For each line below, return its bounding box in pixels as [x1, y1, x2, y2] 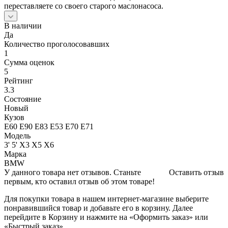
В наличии [4, 21, 42, 30]
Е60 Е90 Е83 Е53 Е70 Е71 [4, 122, 94, 131]
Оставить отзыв [169, 167, 224, 177]
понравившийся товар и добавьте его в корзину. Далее [4, 203, 193, 212]
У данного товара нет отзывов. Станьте [4, 167, 141, 177]
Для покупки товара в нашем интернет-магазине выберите [4, 194, 209, 203]
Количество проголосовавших [4, 39, 109, 48]
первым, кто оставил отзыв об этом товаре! [4, 177, 155, 186]
